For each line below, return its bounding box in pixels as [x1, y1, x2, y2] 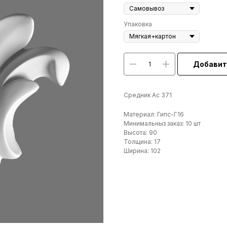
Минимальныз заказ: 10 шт [124, 120, 201, 128]
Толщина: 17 [124, 138, 161, 146]
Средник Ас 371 [124, 91, 172, 99]
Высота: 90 [124, 129, 157, 137]
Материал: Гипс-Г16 [124, 110, 184, 119]
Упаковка [124, 20, 152, 28]
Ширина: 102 [124, 147, 161, 155]
